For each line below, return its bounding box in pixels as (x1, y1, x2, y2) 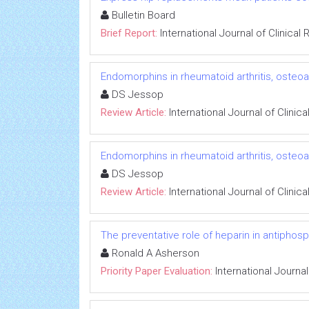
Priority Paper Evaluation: (101, 265, 212, 277)
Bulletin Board (109, 9, 175, 21)
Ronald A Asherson (109, 247, 199, 259)
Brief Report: (101, 27, 157, 39)
